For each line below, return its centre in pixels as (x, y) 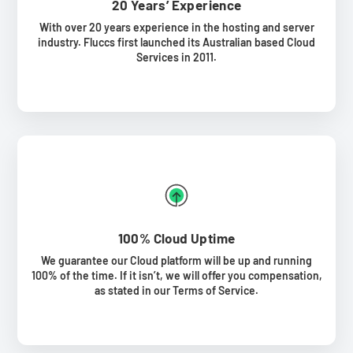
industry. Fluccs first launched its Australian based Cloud (176, 42)
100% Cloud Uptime (176, 238)
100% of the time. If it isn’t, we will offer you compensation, (176, 275)
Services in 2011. (176, 57)
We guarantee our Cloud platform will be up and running (176, 260)
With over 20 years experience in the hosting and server (176, 27)
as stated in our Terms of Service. (176, 290)
